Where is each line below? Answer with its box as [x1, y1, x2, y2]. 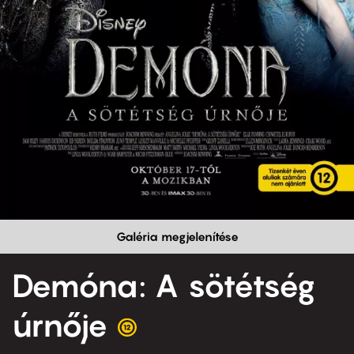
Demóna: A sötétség [12, 266, 316, 305]
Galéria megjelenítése [115, 229, 239, 244]
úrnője [12, 306, 108, 345]
